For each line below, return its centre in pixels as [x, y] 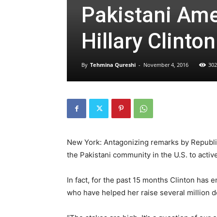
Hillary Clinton [148, 41]
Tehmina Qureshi [113, 65]
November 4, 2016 [166, 65]
